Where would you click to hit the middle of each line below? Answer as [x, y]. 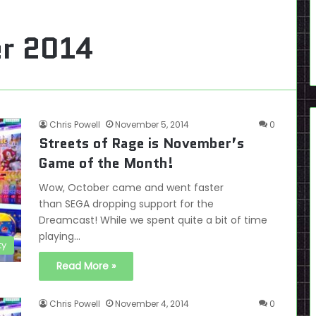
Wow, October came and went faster [131, 188]
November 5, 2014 [152, 124]
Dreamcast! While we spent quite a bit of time [153, 220]
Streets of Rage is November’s [142, 143]
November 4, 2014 [152, 304]
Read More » [86, 266]
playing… [60, 236]
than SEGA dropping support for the [126, 204]
